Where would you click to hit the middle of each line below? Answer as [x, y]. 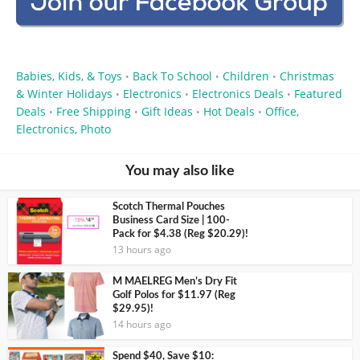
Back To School [172, 76]
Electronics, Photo [63, 129]
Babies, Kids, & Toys [69, 76]
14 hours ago [142, 325]
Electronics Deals [238, 94]
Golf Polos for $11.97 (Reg [174, 296]
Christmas [307, 76]
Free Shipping [94, 112]
